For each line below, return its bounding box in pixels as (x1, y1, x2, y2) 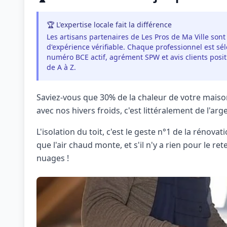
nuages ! (36, 153, 69, 164)
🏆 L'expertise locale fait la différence (47, 20, 172, 29)
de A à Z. (47, 62, 76, 72)
